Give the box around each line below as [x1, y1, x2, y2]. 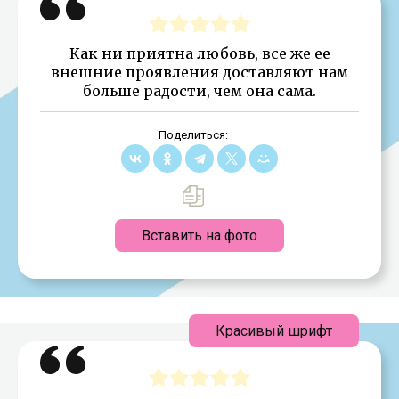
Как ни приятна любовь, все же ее [69, 44, 330, 62]
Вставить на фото [142, 226, 257, 244]
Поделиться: [158, 127, 228, 142]
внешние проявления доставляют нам [51, 62, 348, 81]
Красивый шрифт [216, 322, 332, 339]
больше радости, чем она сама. [83, 81, 316, 100]
